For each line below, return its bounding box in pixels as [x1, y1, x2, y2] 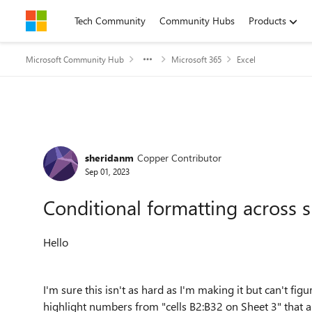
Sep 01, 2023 [85, 165, 130, 177]
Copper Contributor [137, 150, 221, 164]
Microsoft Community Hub [26, 54, 124, 65]
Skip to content [40, 14, 104, 27]
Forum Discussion [24, 127, 199, 157]
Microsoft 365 [171, 54, 221, 65]
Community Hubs [159, 14, 235, 27]
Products [249, 14, 286, 27]
